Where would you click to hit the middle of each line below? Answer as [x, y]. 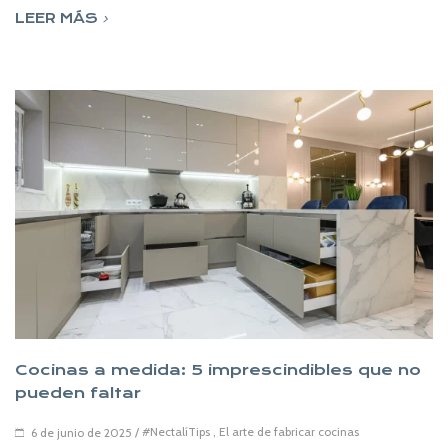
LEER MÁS [56, 18]
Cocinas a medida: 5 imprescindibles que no [218, 369]
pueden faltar [78, 392]
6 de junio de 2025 [81, 433]
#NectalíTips [176, 431]
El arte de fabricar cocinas [289, 431]
